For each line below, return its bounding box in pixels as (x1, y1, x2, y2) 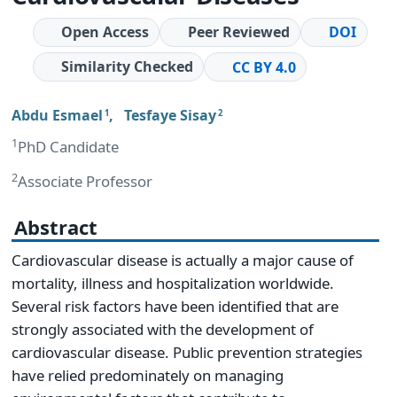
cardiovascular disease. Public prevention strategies (12, 342, 362, 363)
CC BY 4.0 (232, 57, 297, 77)
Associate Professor (18, 171, 152, 192)
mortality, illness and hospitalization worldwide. (12, 273, 334, 294)
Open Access (60, 21, 149, 42)
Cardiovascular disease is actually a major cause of (12, 250, 354, 271)
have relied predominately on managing (12, 365, 284, 386)
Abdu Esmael (12, 105, 103, 125)
